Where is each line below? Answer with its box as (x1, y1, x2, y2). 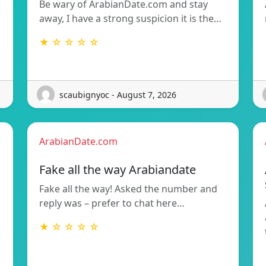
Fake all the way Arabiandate (39, 161, 196, 178)
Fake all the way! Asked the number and (39, 182, 217, 196)
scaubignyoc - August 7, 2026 (59, 88, 176, 100)
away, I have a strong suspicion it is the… (39, 12, 221, 26)
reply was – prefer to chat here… (39, 197, 185, 210)
